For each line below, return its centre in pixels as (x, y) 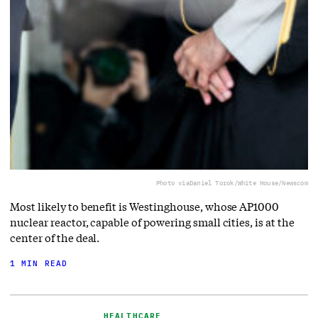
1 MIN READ (39, 264)
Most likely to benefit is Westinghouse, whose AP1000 (145, 207)
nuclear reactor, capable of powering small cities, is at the (152, 223)
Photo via (172, 183)
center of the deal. (55, 238)
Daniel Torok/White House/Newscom (248, 183)
